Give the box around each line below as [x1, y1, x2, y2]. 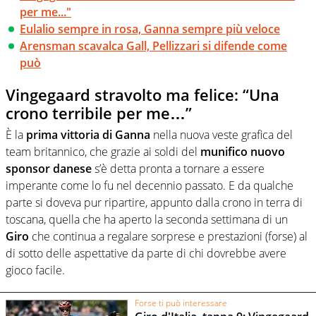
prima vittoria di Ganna [26, 126, 150, 142]
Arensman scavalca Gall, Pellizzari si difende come [20, 38, 287, 54]
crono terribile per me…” [6, 102, 192, 124]
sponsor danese [6, 160, 92, 176]
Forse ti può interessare [134, 297, 227, 310]
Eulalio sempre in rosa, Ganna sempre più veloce [20, 21, 280, 37]
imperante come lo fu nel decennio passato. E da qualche [6, 177, 293, 193]
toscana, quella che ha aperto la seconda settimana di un [6, 211, 288, 227]
